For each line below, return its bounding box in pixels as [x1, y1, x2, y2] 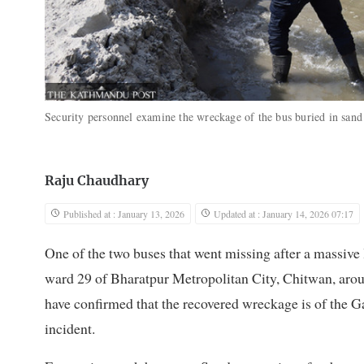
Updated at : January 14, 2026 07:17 [214, 207, 353, 221]
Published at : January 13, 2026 [63, 207, 184, 221]
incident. [45, 318, 95, 339]
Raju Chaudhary [45, 175, 149, 188]
